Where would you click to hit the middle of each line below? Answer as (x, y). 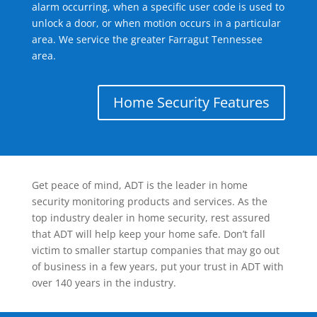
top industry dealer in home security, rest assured (151, 218)
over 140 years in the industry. (104, 283)
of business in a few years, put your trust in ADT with (157, 267)
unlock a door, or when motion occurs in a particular (156, 23)
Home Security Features (192, 103)
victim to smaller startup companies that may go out (155, 250)
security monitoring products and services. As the (149, 202)
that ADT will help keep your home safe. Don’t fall (148, 234)
